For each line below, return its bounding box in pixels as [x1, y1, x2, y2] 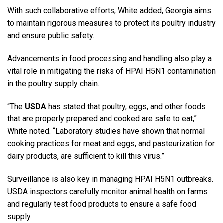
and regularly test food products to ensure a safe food [7, 199, 196, 209]
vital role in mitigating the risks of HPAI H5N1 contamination [7, 66, 216, 76]
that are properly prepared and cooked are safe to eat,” [7, 113, 197, 123]
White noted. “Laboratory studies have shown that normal [7, 126, 205, 136]
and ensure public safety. [7, 31, 98, 41]
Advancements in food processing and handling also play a [7, 54, 212, 64]
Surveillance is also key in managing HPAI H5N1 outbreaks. [7, 174, 213, 184]
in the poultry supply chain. [7, 79, 103, 89]
